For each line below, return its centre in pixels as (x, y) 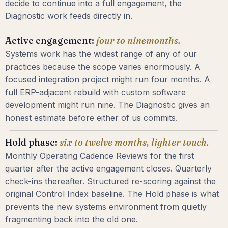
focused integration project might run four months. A (108, 80)
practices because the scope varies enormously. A (103, 67)
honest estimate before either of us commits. (91, 118)
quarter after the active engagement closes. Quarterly (108, 169)
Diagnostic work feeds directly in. (69, 16)
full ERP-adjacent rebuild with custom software (95, 92)
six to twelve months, (104, 142)
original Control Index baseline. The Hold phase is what (112, 194)
